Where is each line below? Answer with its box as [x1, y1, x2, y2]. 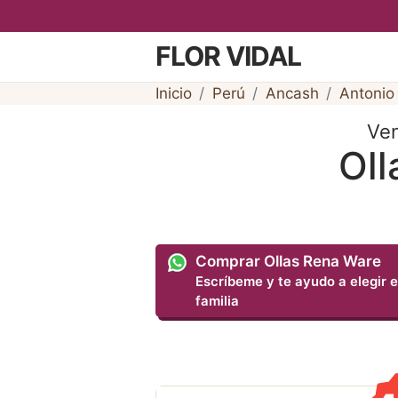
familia [195, 293, 240, 310]
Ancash [265, 84, 319, 102]
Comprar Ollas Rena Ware [195, 252, 382, 271]
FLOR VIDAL [155, 40, 301, 73]
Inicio [155, 84, 192, 102]
